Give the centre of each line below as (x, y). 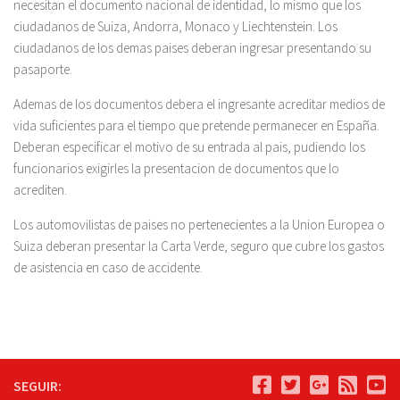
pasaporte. (43, 69)
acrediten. (40, 190)
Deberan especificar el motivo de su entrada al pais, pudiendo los (189, 147)
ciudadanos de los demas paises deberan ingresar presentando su (192, 48)
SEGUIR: (37, 386)
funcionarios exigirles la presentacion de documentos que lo (176, 168)
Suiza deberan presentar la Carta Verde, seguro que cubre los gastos (199, 246)
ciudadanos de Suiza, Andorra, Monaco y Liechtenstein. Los (175, 26)
